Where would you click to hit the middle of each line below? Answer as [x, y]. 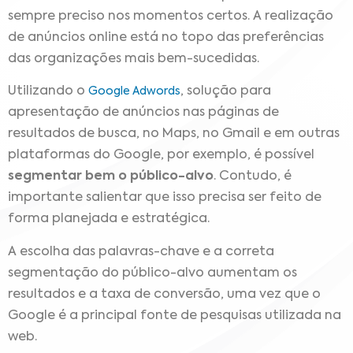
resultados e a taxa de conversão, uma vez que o [164, 294]
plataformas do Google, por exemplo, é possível [161, 156]
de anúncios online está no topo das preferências [166, 37]
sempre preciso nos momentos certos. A [135, 16]
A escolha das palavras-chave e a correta [141, 252]
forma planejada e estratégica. [109, 219]
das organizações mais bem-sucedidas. [134, 59]
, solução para [226, 92]
